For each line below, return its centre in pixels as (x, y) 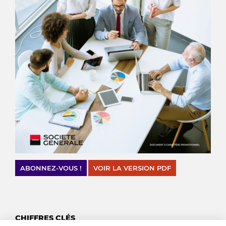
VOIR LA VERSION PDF (132, 168)
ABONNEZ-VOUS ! (51, 168)
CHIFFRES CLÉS (45, 218)
